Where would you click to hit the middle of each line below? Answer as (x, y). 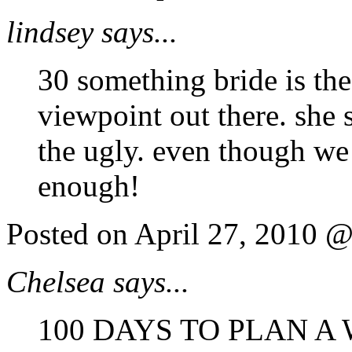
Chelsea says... (98, 281)
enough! (89, 185)
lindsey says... (92, 31)
